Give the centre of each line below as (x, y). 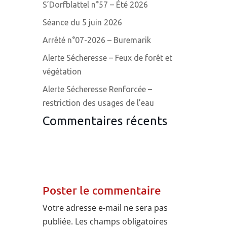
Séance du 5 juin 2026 (82, 23)
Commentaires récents (105, 121)
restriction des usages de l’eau (98, 103)
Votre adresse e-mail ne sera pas (105, 208)
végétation (62, 72)
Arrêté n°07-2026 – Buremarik (97, 40)
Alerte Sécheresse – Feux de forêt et (107, 58)
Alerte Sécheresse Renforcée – (97, 89)
